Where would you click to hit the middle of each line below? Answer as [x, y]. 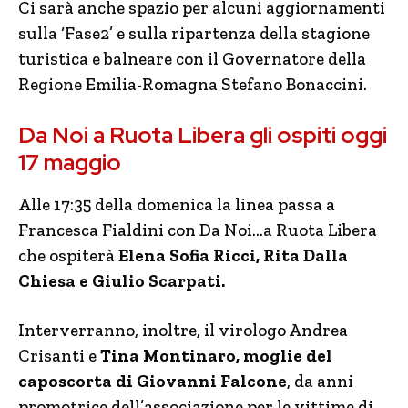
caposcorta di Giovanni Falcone [153, 381]
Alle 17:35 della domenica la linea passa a [177, 204]
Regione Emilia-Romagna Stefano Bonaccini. [193, 84]
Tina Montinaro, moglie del [216, 356]
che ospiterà [68, 255]
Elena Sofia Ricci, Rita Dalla [233, 255]
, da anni [320, 381]
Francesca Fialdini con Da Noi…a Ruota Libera [198, 230]
